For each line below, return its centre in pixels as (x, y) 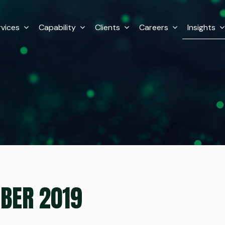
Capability (58, 28)
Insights (202, 28)
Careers (154, 28)
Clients (108, 28)
